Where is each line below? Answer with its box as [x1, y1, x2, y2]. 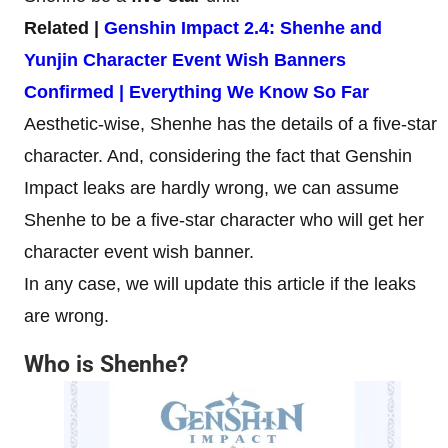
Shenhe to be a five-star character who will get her [24, 209, 424, 230]
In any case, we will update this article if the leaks [24, 273, 416, 294]
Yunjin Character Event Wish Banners [24, 49, 346, 70]
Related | [24, 17, 104, 38]
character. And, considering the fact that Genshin [24, 145, 412, 166]
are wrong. [24, 305, 114, 326]
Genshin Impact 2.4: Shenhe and [104, 17, 382, 38]
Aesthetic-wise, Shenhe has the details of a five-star [24, 113, 437, 134]
